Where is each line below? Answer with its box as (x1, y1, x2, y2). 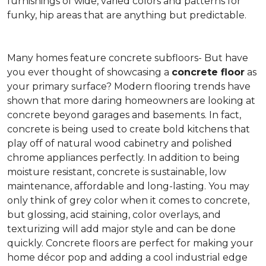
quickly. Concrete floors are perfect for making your (7, 237, 254, 249)
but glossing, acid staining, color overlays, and (7, 209, 221, 220)
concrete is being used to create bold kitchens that (7, 123, 250, 135)
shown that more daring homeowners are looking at (7, 95, 255, 106)
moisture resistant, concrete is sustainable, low (7, 166, 226, 178)
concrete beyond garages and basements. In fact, (7, 109, 241, 121)
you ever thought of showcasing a (7, 66, 172, 78)
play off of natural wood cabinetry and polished (7, 138, 232, 149)
